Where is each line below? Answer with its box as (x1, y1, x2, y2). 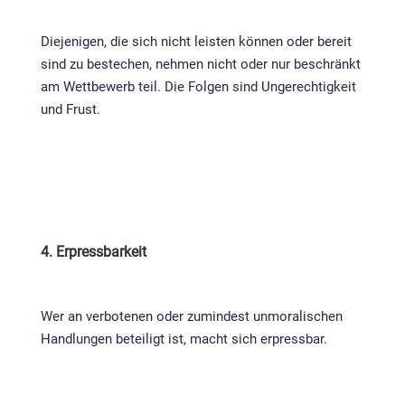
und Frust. (40, 101, 100, 118)
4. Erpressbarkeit (40, 243, 146, 261)
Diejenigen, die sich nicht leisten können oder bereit (40, 33, 352, 51)
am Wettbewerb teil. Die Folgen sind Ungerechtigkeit (40, 79, 356, 96)
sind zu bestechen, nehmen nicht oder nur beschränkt (40, 56, 361, 73)
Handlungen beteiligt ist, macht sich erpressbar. (40, 331, 327, 348)
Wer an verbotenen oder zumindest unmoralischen (40, 308, 343, 325)
